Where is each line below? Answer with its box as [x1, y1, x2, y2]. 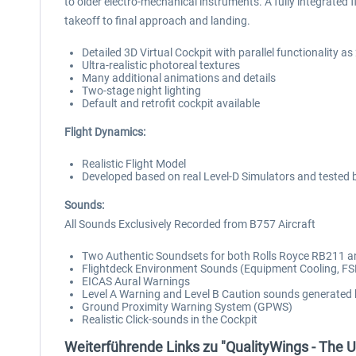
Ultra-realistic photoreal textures [82, 59, 240, 72]
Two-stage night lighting [82, 84, 201, 97]
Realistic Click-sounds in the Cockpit [82, 313, 257, 326]
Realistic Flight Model [82, 157, 186, 170]
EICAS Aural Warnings [82, 275, 190, 288]
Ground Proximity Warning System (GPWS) [82, 300, 292, 313]
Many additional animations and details [82, 72, 276, 84]
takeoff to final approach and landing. [64, 14, 250, 27]
